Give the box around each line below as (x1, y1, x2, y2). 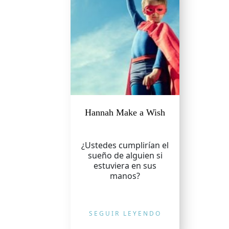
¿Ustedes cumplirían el (81, 140, 169, 151)
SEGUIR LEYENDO (88, 209, 162, 218)
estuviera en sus (94, 160, 157, 171)
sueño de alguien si (87, 150, 163, 161)
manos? (110, 170, 141, 181)
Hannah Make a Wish (85, 107, 166, 118)
